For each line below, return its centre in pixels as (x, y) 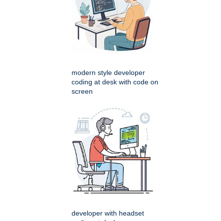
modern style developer (108, 73)
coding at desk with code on (115, 82)
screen (82, 92)
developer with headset (108, 213)
